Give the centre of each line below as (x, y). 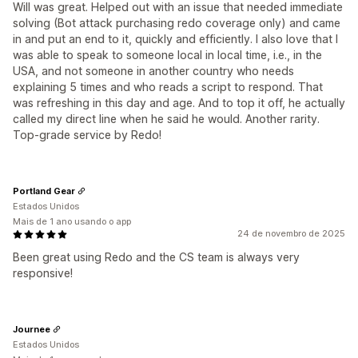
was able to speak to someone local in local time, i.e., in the (167, 55)
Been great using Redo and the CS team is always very (156, 257)
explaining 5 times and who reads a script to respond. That (168, 87)
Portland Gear (44, 191)
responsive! (43, 273)
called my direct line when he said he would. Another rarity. (166, 119)
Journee (32, 329)
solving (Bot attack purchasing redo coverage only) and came (177, 23)
